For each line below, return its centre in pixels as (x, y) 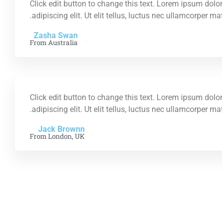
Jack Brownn (61, 129)
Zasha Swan (56, 35)
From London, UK (57, 136)
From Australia (54, 42)
